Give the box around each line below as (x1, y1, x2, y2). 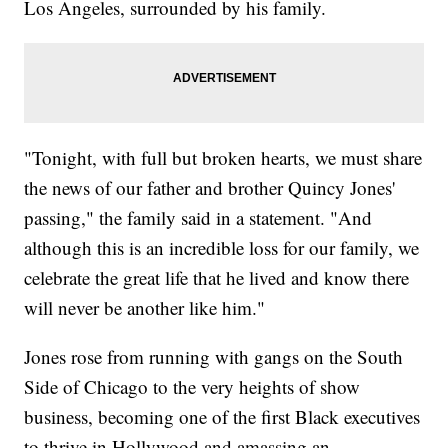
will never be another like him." (24, 295, 266, 321)
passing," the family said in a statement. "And (24, 205, 373, 231)
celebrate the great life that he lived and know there (24, 265, 410, 291)
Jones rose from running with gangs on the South (24, 344, 404, 370)
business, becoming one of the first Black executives (24, 404, 421, 430)
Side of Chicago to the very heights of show (24, 374, 361, 400)
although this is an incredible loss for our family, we (24, 235, 420, 261)
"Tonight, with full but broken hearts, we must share (24, 145, 423, 171)
